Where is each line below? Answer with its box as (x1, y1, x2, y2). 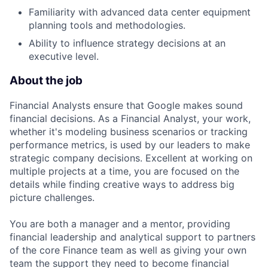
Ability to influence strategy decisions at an (29, 37, 226, 50)
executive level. (29, 50, 99, 63)
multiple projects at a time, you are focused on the (10, 165, 239, 177)
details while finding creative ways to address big (10, 178, 234, 190)
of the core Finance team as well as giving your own (10, 243, 246, 256)
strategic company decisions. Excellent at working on (10, 151, 252, 164)
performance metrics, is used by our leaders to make (10, 138, 250, 151)
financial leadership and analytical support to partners (10, 230, 255, 243)
